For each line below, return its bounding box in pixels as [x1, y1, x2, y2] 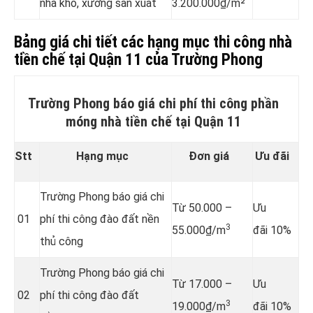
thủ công [40, 234, 83, 248]
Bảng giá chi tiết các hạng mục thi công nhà [14, 32, 292, 52]
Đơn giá [188, 149, 229, 163]
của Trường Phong [142, 50, 263, 69]
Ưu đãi [255, 149, 289, 163]
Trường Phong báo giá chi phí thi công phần [27, 94, 279, 112]
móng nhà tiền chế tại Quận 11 [65, 112, 241, 130]
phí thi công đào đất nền [40, 212, 159, 226]
